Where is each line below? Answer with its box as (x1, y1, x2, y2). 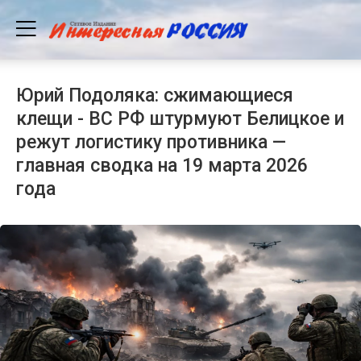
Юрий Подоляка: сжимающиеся (16, 84, 293, 106)
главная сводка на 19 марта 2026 (16, 154, 308, 176)
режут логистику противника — (16, 131, 286, 153)
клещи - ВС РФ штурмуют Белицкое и (16, 107, 344, 130)
